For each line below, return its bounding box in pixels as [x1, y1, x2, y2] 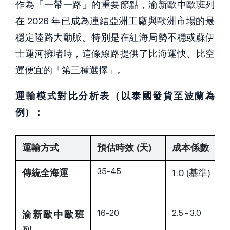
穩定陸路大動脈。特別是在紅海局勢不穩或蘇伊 [15, 32, 215, 43]
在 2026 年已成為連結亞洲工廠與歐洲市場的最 [15, 15, 215, 27]
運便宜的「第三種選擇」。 [15, 65, 126, 76]
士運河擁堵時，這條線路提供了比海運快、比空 [15, 48, 215, 60]
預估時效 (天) [97, 142, 151, 154]
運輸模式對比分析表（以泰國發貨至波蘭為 [15, 90, 215, 102]
